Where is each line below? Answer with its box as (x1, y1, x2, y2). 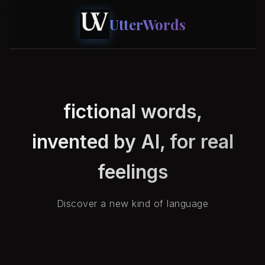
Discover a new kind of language (56, 198, 209, 209)
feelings (97, 160, 168, 183)
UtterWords (109, 15, 186, 34)
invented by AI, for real (31, 130, 234, 153)
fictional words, (63, 100, 202, 123)
